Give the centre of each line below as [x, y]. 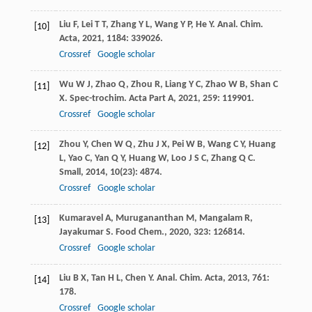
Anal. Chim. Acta [189, 278]
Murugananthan [149, 218]
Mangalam [220, 218]
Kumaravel [81, 218]
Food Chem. [140, 232]
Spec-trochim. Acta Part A [121, 98]
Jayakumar [81, 232]
